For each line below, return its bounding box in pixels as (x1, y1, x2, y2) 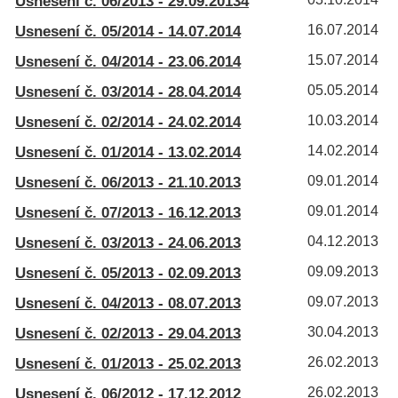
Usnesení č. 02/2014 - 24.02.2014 (15, 113, 242, 131)
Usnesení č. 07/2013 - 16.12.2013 (15, 203, 242, 221)
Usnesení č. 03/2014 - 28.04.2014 (15, 83, 242, 100)
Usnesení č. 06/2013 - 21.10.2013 (15, 173, 242, 191)
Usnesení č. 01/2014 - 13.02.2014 (15, 143, 242, 161)
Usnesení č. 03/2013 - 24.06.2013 (15, 234, 242, 251)
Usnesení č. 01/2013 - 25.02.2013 (15, 354, 242, 372)
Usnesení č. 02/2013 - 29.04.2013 (15, 324, 242, 342)
